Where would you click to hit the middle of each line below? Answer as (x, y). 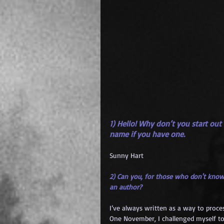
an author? (126, 187)
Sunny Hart (126, 155)
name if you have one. (147, 134)
